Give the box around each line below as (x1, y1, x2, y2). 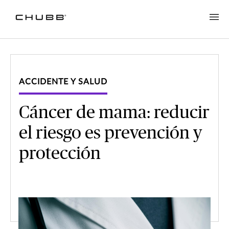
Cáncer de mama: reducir (19, 104, 210, 122)
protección (19, 145, 101, 163)
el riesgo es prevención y (19, 125, 202, 143)
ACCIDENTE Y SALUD (19, 78, 107, 86)
